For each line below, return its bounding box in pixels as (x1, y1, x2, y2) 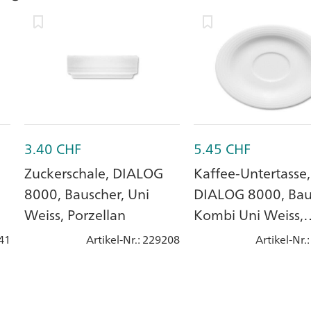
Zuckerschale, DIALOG (24, 161, 163, 186)
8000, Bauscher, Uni (24, 182, 149, 207)
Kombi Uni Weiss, (194, 203, 303, 228)
